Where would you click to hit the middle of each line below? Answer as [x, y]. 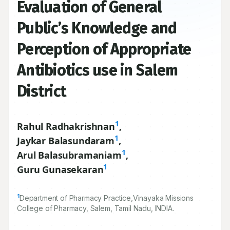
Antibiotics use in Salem [97, 70]
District [41, 91]
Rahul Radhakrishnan [66, 126]
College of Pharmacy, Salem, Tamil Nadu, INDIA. [95, 208]
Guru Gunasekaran [60, 169]
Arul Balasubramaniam [69, 155]
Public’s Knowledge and [97, 28]
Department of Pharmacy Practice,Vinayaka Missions [107, 198]
